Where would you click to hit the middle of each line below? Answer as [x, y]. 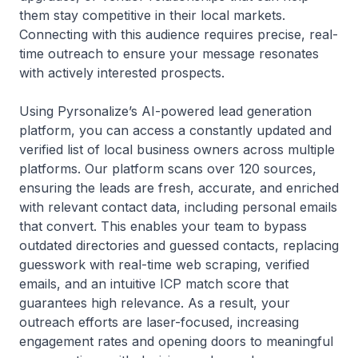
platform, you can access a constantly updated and [175, 130]
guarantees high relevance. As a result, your [155, 303]
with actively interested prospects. [122, 73]
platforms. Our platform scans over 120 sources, [168, 169]
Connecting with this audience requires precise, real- [179, 34]
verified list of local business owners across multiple [177, 149]
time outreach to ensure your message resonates [169, 54]
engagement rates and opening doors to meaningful [176, 341]
